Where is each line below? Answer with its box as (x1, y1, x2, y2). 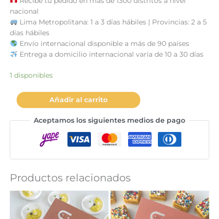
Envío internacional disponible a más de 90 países (17, 40, 189, 48)
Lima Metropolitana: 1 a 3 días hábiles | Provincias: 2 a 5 (17, 18, 207, 26)
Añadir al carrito (49, 96, 108, 104)
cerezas (9, 114, 35, 123)
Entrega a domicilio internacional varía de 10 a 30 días (17, 50, 203, 59)
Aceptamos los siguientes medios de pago (34, 116, 185, 125)
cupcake (9, 104, 38, 112)
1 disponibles (10, 71, 53, 79)
